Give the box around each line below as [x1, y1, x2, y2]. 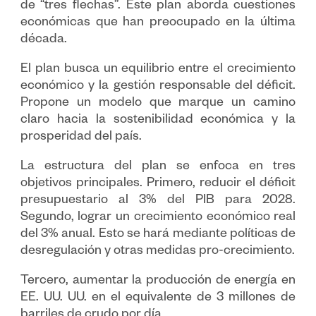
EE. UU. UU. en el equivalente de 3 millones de [20, 291, 296, 306]
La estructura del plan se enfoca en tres [20, 160, 296, 175]
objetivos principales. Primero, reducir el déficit [20, 177, 296, 192]
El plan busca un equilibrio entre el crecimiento [20, 63, 296, 78]
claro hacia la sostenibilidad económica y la [20, 114, 296, 128]
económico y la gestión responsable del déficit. [20, 80, 296, 95]
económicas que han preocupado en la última [20, 16, 296, 31]
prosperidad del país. [20, 130, 142, 145]
